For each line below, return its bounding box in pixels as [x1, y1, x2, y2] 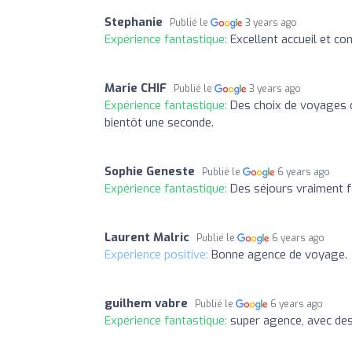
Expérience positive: [104, 246, 211, 262]
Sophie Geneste [104, 163, 195, 179]
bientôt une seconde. [104, 114, 214, 130]
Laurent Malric [104, 229, 189, 245]
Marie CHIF [104, 79, 167, 96]
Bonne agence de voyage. [211, 246, 347, 262]
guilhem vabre [104, 295, 188, 311]
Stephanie [104, 13, 163, 30]
